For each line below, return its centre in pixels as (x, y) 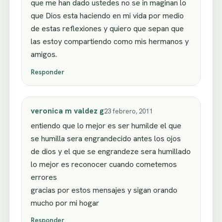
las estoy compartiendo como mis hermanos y (110, 42)
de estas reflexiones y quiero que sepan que (107, 29)
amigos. (44, 55)
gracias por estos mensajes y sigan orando (104, 190)
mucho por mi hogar (65, 203)
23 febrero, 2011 (128, 111)
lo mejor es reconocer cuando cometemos (104, 164)
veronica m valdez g (67, 111)
